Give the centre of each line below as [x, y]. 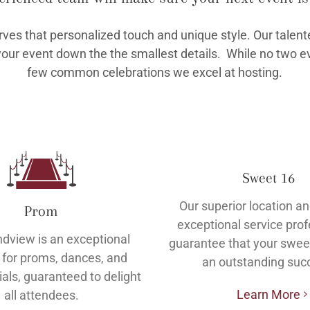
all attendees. [41, 295]
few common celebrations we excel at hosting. [155, 72]
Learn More [269, 294]
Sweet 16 [269, 177]
